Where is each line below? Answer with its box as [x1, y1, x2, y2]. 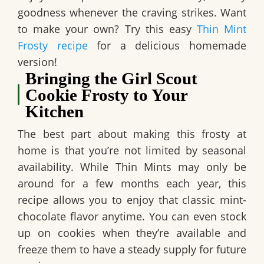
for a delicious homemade [87, 38, 247, 52]
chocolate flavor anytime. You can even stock [18, 209, 246, 223]
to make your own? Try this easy [18, 21, 197, 36]
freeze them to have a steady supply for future [18, 242, 246, 256]
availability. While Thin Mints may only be [18, 159, 246, 174]
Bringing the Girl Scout [25, 68, 198, 88]
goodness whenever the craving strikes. [18, 5, 220, 19]
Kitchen [25, 101, 84, 121]
